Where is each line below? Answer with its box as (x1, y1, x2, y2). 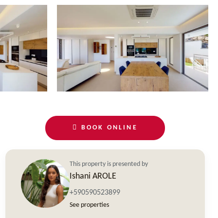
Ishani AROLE (70, 171, 116, 181)
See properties (70, 201, 109, 209)
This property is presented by (70, 160, 148, 168)
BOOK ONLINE (78, 124, 138, 131)
